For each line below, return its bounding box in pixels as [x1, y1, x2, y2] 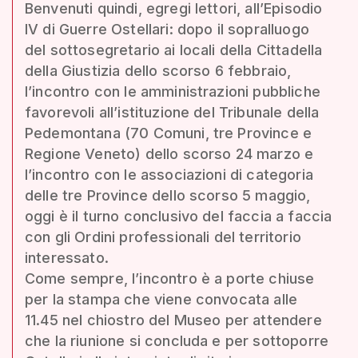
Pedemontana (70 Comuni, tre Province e [25, 124, 312, 141]
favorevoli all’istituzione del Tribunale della [25, 103, 320, 121]
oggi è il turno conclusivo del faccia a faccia [25, 207, 332, 225]
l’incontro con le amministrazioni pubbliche [25, 82, 320, 100]
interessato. [25, 249, 109, 266]
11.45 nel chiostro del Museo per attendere [25, 311, 322, 328]
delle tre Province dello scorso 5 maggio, [25, 186, 311, 204]
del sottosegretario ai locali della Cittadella [25, 41, 323, 58]
